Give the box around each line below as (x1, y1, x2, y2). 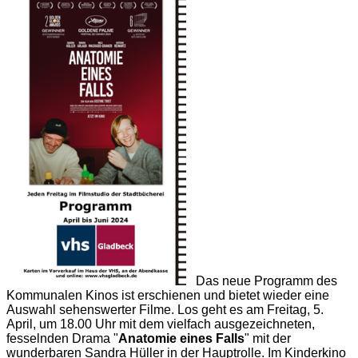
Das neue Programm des (196, 274, 337, 288)
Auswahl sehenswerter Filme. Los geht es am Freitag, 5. (6, 303, 324, 317)
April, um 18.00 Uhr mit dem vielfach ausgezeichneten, (6, 317, 315, 332)
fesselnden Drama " (6, 332, 118, 346)
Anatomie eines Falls (118, 332, 245, 346)
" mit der (245, 332, 291, 346)
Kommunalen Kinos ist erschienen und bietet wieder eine (6, 288, 329, 303)
